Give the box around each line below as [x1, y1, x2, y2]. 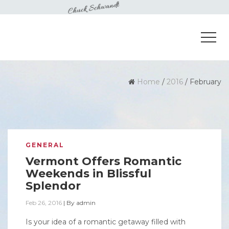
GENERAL [26, 141, 64, 149]
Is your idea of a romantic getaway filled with [26, 217, 186, 226]
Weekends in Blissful [26, 167, 151, 180]
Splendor [26, 179, 81, 193]
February [190, 77, 221, 86]
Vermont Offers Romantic [26, 154, 181, 168]
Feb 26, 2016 [26, 199, 62, 207]
